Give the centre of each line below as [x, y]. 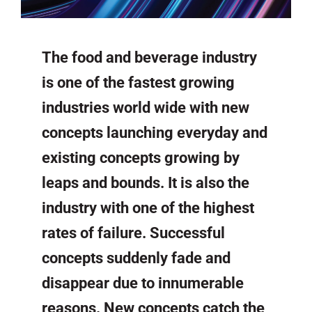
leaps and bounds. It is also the [146, 182]
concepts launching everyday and [155, 132]
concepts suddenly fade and [136, 258]
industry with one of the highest [148, 208]
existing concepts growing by [141, 157]
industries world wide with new [146, 107]
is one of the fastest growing [138, 82]
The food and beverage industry [149, 57]
